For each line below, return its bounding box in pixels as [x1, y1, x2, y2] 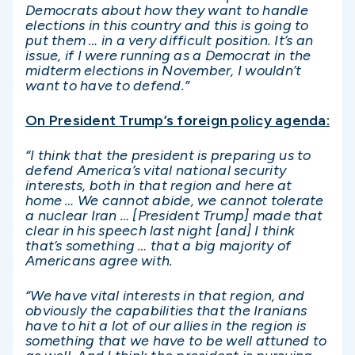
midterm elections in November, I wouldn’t [25, 61, 302, 79]
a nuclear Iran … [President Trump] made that [25, 206, 323, 224]
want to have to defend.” [25, 76, 189, 94]
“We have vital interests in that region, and [25, 287, 304, 305]
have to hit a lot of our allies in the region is [25, 317, 306, 335]
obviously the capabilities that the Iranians [25, 302, 307, 320]
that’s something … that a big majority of [25, 236, 292, 254]
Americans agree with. [25, 251, 174, 269]
